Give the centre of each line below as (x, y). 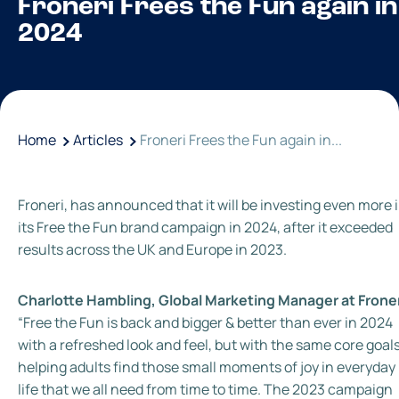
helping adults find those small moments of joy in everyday (207, 366)
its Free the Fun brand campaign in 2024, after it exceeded (205, 227)
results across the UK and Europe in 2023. (152, 249)
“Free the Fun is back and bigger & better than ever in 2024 (205, 322)
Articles (98, 139)
